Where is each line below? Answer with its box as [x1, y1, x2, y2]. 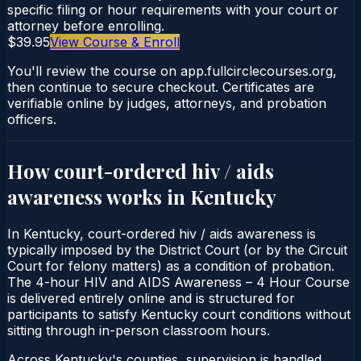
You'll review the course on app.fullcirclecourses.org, [7, 62, 337, 79]
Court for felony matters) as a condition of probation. [7, 257, 334, 274]
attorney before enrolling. [7, 17, 164, 34]
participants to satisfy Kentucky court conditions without [7, 305, 351, 322]
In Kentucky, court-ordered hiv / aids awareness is [7, 225, 316, 242]
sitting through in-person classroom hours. [7, 322, 270, 338]
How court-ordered [7, 157, 192, 184]
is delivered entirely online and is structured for [7, 289, 295, 306]
